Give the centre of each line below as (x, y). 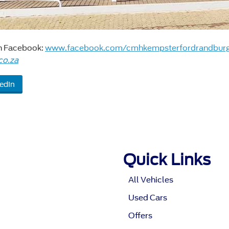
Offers (140, 216)
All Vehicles (151, 180)
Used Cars (147, 198)
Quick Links (167, 160)
